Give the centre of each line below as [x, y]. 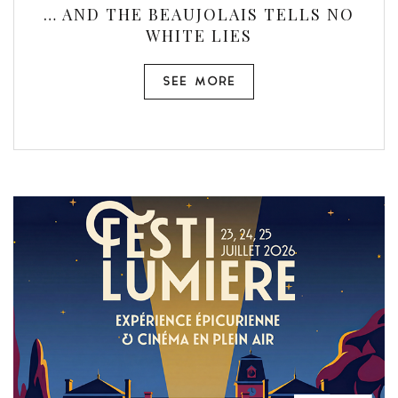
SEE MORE [199, 82]
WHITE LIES [199, 36]
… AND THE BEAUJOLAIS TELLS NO [199, 14]
